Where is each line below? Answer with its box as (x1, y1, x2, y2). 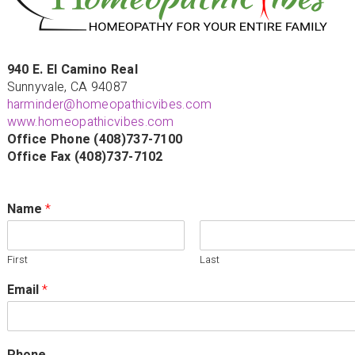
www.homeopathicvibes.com (6, 112, 174, 132)
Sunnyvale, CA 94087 (6, 77, 128, 97)
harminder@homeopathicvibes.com (6, 94, 212, 114)
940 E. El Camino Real (6, 59, 138, 79)
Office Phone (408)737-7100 (6, 129, 183, 149)
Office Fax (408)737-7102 (6, 147, 163, 166)
